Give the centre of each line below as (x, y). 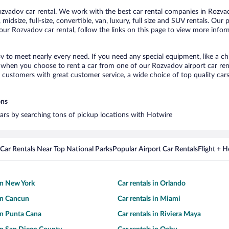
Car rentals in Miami (149, 199)
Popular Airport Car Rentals (155, 149)
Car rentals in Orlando (152, 183)
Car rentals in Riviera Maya (159, 214)
